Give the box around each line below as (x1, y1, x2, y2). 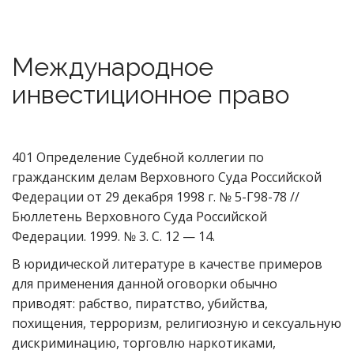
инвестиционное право (12, 80, 289, 109)
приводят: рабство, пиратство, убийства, (12, 295, 268, 312)
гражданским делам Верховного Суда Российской (12, 168, 322, 186)
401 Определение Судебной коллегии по (12, 149, 264, 166)
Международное (12, 52, 213, 81)
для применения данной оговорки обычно (12, 275, 277, 292)
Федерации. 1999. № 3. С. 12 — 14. (12, 228, 215, 245)
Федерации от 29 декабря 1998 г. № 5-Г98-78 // (12, 188, 299, 205)
